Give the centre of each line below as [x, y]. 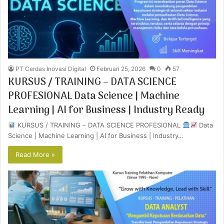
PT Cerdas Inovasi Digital [51, 68]
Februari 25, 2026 [121, 68]
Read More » [35, 154]
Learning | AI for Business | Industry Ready [106, 110]
